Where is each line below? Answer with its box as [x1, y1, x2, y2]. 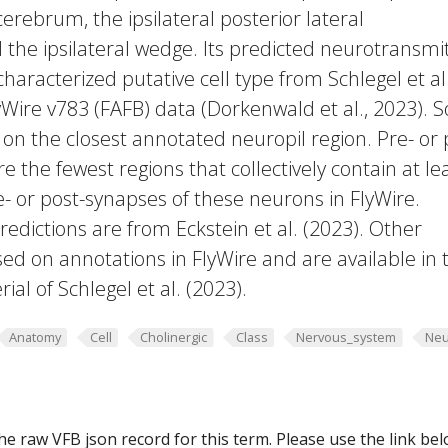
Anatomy [8, 328, 61, 346]
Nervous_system [296, 328, 397, 346]
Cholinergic [140, 328, 208, 346]
